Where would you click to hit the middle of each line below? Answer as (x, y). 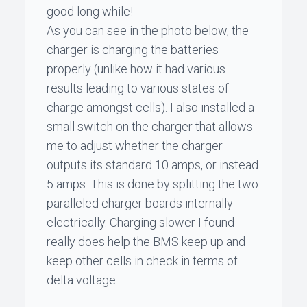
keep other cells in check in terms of (142, 260)
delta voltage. (82, 280)
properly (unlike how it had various (136, 69)
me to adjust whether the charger (135, 145)
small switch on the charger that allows (150, 126)
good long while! (90, 11)
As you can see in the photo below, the (148, 30)
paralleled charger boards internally (140, 203)
